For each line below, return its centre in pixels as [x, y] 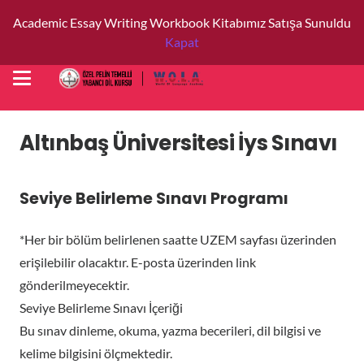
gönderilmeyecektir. [74, 285]
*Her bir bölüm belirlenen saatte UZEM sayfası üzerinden [178, 239]
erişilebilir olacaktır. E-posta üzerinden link [138, 262]
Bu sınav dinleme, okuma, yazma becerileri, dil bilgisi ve [170, 330]
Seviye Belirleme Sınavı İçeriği [101, 308]
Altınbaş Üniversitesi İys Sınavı [178, 143]
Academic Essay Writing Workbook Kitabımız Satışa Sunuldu [182, 22]
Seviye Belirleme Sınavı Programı [154, 199]
